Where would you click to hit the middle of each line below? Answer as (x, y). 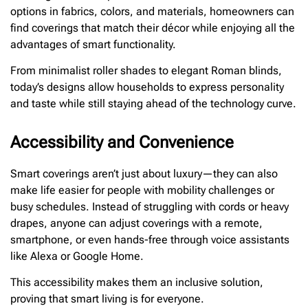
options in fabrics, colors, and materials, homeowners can (152, 11)
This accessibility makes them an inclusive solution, (137, 283)
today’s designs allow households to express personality (147, 87)
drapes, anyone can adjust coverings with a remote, (136, 223)
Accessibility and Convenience (122, 143)
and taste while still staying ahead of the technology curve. (153, 104)
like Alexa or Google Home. (77, 256)
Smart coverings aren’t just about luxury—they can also (144, 174)
